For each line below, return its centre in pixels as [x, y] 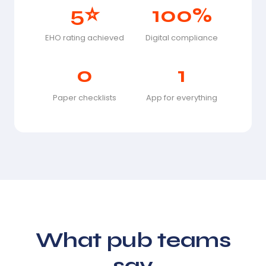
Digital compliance [182, 37]
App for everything [182, 97]
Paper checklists [84, 97]
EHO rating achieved [84, 37]
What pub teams [133, 240]
